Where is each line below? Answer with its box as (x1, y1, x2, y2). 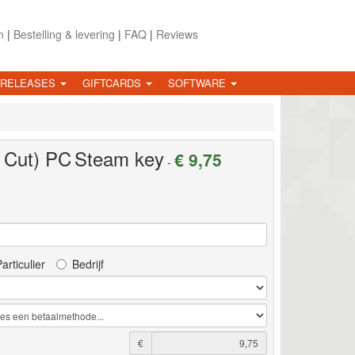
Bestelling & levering (13, 26, 115, 42)
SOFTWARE (168, 74, 229, 90)
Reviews (155, 26, 198, 42)
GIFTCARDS (82, 74, 144, 90)
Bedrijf (72, 255, 105, 272)
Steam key (74, 143, 164, 172)
